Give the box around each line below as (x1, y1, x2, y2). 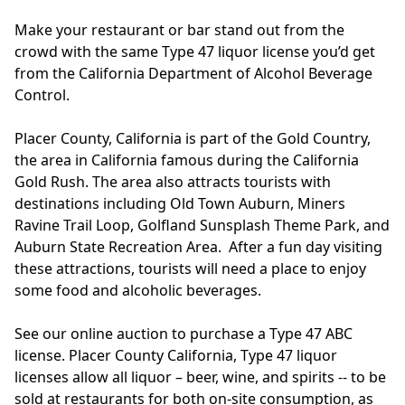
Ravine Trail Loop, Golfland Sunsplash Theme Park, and (14, 215, 390, 235)
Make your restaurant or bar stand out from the (14, 20, 344, 40)
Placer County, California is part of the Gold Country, (14, 128, 371, 148)
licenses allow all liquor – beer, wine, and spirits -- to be (14, 367, 386, 387)
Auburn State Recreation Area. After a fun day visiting (14, 237, 382, 257)
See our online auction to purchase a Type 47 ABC (14, 324, 353, 344)
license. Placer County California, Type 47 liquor (14, 345, 337, 365)
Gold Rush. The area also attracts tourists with (14, 172, 331, 192)
